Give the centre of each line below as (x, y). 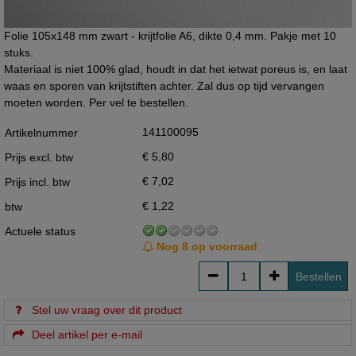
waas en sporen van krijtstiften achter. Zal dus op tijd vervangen (164, 85)
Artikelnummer (41, 133)
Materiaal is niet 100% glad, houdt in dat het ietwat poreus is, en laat (175, 69)
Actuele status (40, 232)
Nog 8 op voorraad (205, 247)
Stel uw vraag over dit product (104, 310)
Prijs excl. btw (39, 158)
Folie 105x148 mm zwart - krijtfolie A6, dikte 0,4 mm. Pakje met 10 (170, 35)
